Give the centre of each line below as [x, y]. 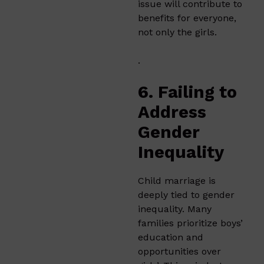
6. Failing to [187, 92]
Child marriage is [177, 180]
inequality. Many [175, 209]
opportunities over [179, 251]
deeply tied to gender [186, 194]
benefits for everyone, [187, 18]
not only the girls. [177, 32]
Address [172, 112]
